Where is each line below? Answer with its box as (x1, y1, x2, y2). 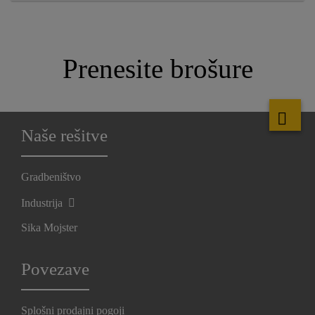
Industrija (21, 197, 65, 210)
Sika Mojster (21, 221, 77, 234)
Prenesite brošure (62, 53, 253, 84)
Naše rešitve (21, 126, 108, 146)
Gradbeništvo (21, 171, 81, 184)
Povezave (21, 259, 89, 279)
